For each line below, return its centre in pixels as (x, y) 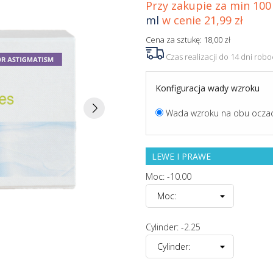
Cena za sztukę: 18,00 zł (188, 40)
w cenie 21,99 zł (201, 20)
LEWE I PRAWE (181, 156)
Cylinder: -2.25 (173, 227)
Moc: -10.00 (168, 176)
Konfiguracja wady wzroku (207, 88)
